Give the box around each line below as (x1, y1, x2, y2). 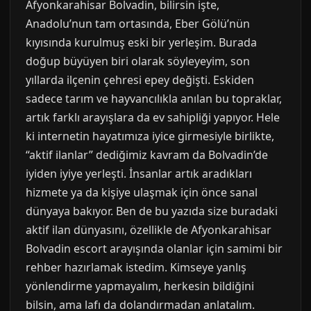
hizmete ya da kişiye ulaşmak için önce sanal (26, 185, 258, 200)
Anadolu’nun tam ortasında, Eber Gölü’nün (26, 16, 250, 31)
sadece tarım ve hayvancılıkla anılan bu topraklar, (26, 91, 282, 106)
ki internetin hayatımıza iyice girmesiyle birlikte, (26, 128, 274, 144)
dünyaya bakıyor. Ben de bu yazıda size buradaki (26, 203, 278, 219)
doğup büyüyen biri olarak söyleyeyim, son (26, 53, 250, 69)
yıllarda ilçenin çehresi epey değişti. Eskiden (26, 72, 254, 87)
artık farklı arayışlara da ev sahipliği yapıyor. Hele (26, 110, 280, 125)
